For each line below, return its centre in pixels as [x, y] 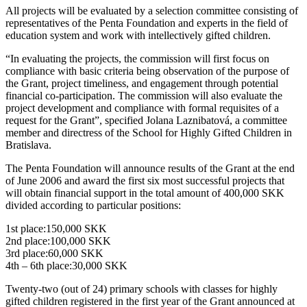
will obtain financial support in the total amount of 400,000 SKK [145, 193]
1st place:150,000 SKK [56, 228]
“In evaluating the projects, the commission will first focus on [137, 58]
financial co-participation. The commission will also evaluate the [144, 95]
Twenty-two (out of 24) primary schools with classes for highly [142, 288]
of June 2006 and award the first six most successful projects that [145, 180]
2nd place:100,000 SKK [58, 241]
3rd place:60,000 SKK [54, 253]
